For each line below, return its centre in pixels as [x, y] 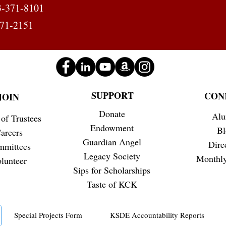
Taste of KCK [112, 184]
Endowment [112, 128]
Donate [112, 114]
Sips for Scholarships [112, 170]
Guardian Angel [112, 142]
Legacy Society [112, 156]
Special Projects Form [48, 215]
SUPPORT [112, 96]
